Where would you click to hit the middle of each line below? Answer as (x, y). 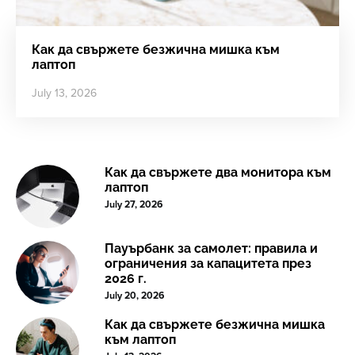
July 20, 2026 (134, 296)
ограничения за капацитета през (208, 263)
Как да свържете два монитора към (218, 172)
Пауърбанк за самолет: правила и (211, 248)
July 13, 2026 (64, 93)
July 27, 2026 (134, 205)
